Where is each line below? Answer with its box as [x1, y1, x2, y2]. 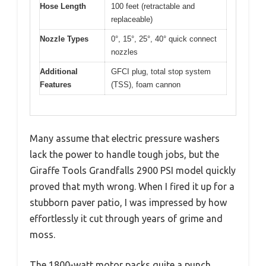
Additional [40, 66, 78, 76]
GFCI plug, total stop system [111, 66, 211, 76]
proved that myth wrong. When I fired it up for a [30, 181, 235, 192]
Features [40, 80, 71, 89]
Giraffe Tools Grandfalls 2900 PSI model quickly [30, 165, 236, 176]
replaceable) [111, 14, 153, 24]
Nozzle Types [40, 34, 88, 43]
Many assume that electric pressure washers [30, 133, 220, 144]
